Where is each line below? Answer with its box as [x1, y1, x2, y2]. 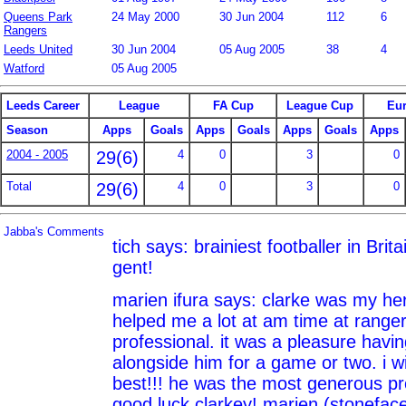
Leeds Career [6, 99, 80, 113]
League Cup [286, 99, 353, 113]
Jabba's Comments [4, 224, 104, 238]
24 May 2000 [111, 9, 179, 24]
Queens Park [4, 9, 72, 24]
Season [6, 123, 48, 138]
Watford [4, 61, 44, 75]
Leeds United [4, 42, 72, 56]
